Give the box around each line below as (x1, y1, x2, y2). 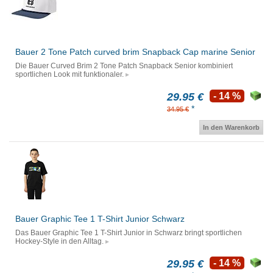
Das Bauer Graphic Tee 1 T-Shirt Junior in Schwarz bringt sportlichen (15, 229, 242, 238)
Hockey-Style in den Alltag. (15, 237, 104, 246)
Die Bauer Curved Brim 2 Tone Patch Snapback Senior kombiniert (15, 62, 233, 71)
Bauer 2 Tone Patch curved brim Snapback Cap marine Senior (15, 47, 255, 57)
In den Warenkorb (203, 124, 260, 132)
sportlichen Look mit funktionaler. (15, 70, 124, 79)
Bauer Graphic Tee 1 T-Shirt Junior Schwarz (15, 214, 185, 224)
